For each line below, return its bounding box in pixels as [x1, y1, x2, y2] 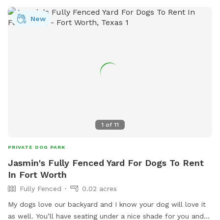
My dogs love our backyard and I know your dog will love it [8, 200, 206, 209]
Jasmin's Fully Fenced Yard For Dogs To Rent [8, 158, 204, 168]
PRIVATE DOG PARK [8, 144, 65, 150]
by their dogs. [8, 12, 54, 21]
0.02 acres [82, 185, 117, 193]
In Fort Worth [8, 169, 67, 180]
